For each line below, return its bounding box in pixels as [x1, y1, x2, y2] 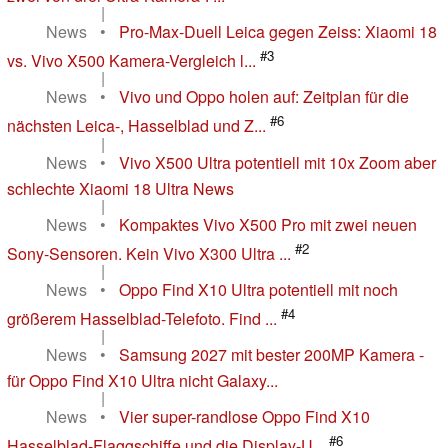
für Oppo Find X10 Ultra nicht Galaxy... [7, 369, 278, 393]
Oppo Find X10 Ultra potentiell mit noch [119, 277, 398, 301]
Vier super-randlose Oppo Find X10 [119, 405, 370, 429]
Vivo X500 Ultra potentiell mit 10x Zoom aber [119, 150, 436, 174]
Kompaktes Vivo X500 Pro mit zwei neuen [119, 212, 417, 236]
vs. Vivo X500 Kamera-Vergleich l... [7, 49, 256, 73]
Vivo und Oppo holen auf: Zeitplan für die [119, 85, 409, 109]
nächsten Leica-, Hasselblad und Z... [7, 114, 266, 138]
